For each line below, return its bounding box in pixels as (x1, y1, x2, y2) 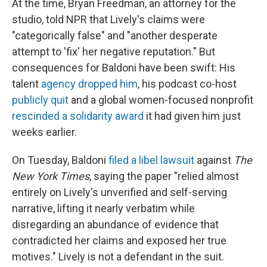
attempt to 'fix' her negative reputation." (12, 45, 197, 58)
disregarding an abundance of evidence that (12, 218, 219, 231)
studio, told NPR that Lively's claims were (12, 13, 205, 26)
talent (12, 77, 39, 90)
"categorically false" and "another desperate (12, 29, 218, 42)
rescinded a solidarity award (12, 110, 144, 122)
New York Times (12, 170, 89, 182)
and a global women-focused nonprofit (69, 94, 253, 106)
